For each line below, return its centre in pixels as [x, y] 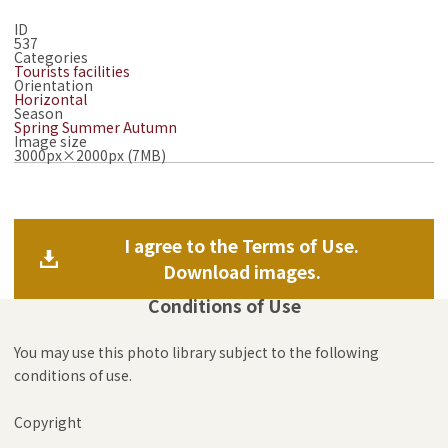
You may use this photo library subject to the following [196, 351]
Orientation [53, 84]
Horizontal [50, 98]
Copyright [48, 421]
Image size [50, 140]
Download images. [241, 271]
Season [38, 112]
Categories [51, 56]
